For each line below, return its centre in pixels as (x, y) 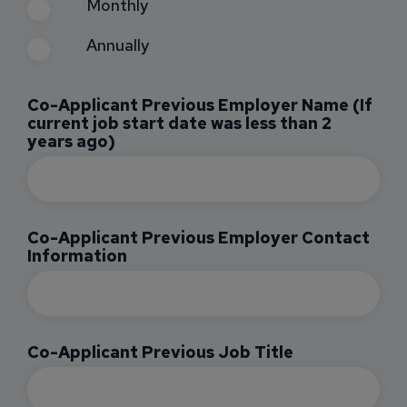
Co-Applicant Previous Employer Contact (199, 237)
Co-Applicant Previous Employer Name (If (200, 104)
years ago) (71, 141)
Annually (118, 45)
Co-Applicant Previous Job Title (160, 352)
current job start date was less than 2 (179, 123)
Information (77, 255)
